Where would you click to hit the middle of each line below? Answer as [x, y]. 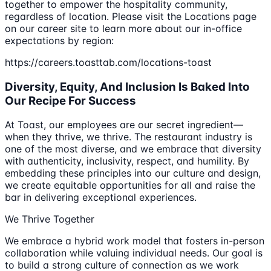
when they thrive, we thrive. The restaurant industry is [129, 137]
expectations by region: [59, 41]
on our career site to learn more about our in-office [123, 28]
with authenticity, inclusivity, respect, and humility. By [127, 161]
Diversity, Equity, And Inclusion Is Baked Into [127, 87]
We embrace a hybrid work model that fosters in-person [135, 241]
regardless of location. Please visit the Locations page [131, 16]
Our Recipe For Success [70, 100]
